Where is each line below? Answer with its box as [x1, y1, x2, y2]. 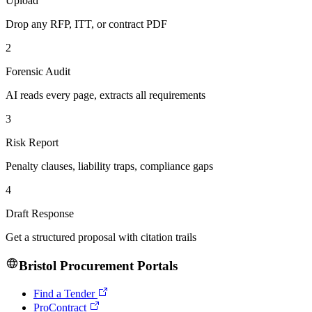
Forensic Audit [6, 65, 70, 77]
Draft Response [6, 207, 74, 219]
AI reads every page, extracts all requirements [6, 88, 205, 101]
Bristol [18, 258, 56, 273]
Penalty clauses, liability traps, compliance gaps [6, 159, 213, 172]
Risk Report [6, 136, 58, 148]
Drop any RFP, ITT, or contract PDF [6, 17, 167, 30]
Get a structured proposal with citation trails [6, 231, 196, 243]
